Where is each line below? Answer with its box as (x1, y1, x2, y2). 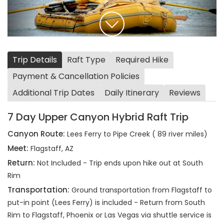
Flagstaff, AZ (30, 143, 73, 153)
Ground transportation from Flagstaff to (71, 185, 212, 195)
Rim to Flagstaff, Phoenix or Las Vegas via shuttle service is (7, 210, 211, 220)
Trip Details (12, 54, 57, 65)
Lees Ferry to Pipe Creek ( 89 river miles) (67, 129, 207, 139)
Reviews (169, 87, 200, 98)
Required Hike (115, 54, 168, 65)
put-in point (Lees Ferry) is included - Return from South (7, 197, 205, 207)
